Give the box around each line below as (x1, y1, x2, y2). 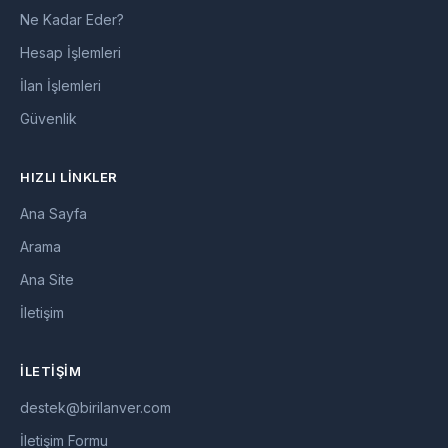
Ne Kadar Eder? (20, 11, 124, 29)
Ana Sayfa (20, 205, 87, 223)
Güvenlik (20, 110, 77, 128)
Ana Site (20, 271, 74, 289)
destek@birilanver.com (20, 399, 171, 417)
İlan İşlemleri (20, 77, 101, 95)
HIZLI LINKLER (20, 169, 118, 186)
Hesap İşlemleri (20, 44, 121, 62)
